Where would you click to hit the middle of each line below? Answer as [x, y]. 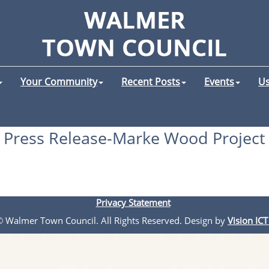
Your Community [59, 82]
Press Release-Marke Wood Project [134, 138]
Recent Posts [151, 82]
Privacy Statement [133, 202]
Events [219, 82]
